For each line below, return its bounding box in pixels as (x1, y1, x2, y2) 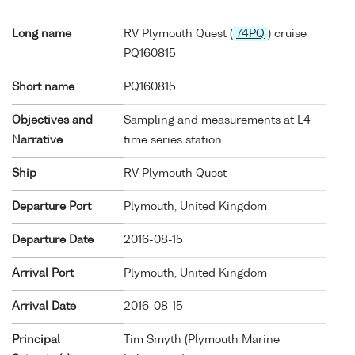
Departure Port (12, 200, 91, 212)
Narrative (12, 134, 63, 146)
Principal (12, 334, 60, 345)
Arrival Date (12, 300, 76, 312)
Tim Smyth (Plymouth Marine (124, 334, 280, 345)
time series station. (124, 134, 224, 146)
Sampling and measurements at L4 (124, 114, 311, 126)
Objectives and (12, 114, 93, 126)
